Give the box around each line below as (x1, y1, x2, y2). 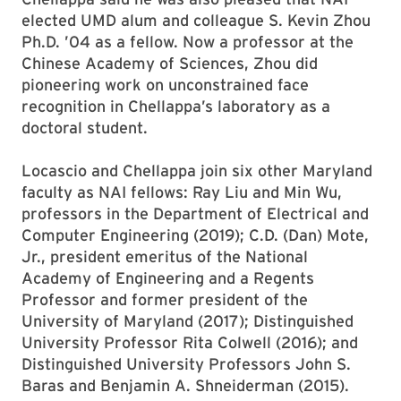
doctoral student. (21, 118, 148, 137)
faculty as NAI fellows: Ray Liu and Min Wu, (21, 183, 342, 201)
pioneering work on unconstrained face (21, 75, 309, 94)
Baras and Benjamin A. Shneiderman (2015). (21, 376, 354, 395)
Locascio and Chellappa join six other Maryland (21, 161, 372, 180)
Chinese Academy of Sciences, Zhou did (21, 54, 318, 73)
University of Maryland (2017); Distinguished (21, 311, 354, 330)
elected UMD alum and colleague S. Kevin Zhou (21, 11, 371, 30)
